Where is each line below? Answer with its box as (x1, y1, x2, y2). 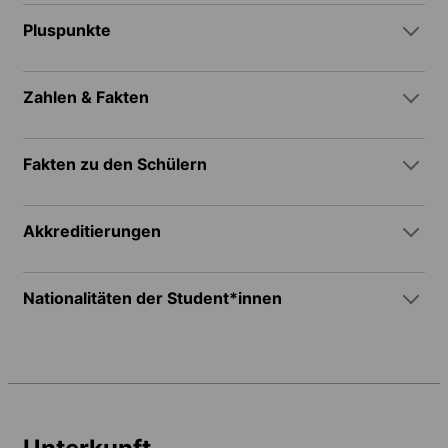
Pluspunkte (23, 20, 111, 41)
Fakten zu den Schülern (23, 154, 207, 175)
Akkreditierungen (23, 221, 161, 242)
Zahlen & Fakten (23, 87, 149, 108)
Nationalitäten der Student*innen (23, 288, 282, 309)
